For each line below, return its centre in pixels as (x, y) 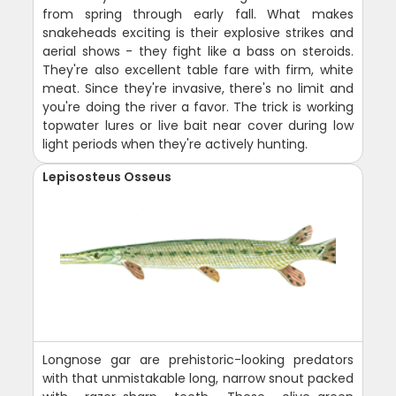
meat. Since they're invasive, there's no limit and (198, 89)
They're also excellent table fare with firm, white (198, 70)
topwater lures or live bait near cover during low (198, 126)
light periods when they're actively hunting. (175, 145)
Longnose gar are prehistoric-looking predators (198, 360)
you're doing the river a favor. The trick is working (198, 107)
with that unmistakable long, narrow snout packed (198, 379)
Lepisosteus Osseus (107, 177)
